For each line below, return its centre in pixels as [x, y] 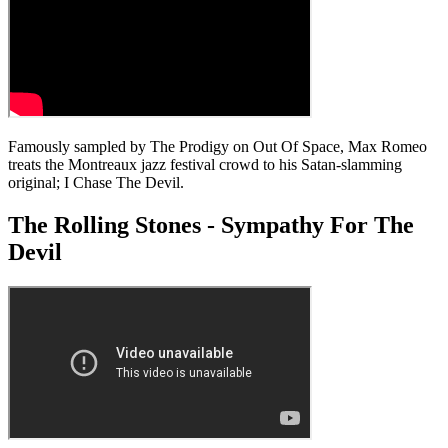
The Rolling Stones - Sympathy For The [211, 224]
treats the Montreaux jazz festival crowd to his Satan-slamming [205, 164]
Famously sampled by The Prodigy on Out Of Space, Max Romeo [217, 146]
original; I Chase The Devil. [96, 182]
